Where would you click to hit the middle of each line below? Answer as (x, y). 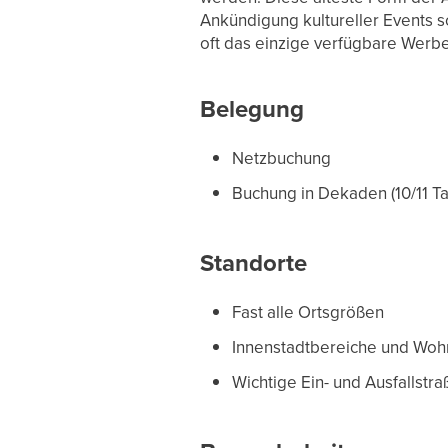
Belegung (251, 109)
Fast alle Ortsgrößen (307, 312)
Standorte (253, 263)
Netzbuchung (281, 158)
